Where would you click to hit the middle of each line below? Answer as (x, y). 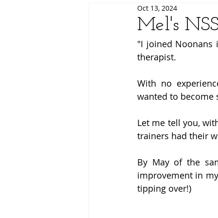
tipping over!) (165, 188)
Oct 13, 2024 (157, 8)
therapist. (158, 57)
